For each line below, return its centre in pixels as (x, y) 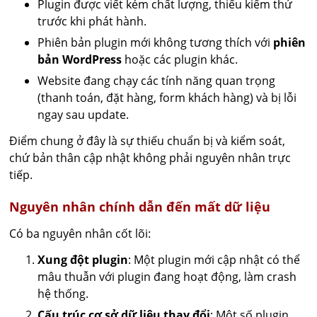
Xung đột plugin (83, 260)
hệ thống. (63, 294)
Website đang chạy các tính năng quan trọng (157, 81)
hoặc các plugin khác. (180, 59)
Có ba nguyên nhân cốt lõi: (80, 234)
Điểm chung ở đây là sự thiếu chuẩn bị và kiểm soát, (148, 141)
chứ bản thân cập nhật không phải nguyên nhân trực (150, 158)
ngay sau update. (83, 115)
